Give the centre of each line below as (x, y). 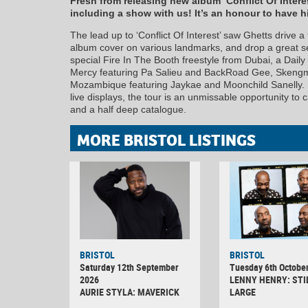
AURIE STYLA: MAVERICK (130, 291)
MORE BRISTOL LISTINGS (166, 141)
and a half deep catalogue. (128, 110)
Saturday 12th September (129, 267)
